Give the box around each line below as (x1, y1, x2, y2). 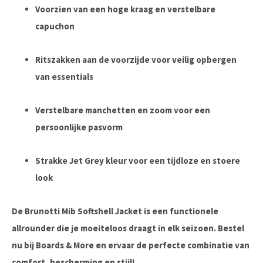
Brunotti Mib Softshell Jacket (25, 205, 142, 217)
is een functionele (142, 205, 218, 217)
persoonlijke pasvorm (35, 122, 123, 133)
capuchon (35, 21, 75, 32)
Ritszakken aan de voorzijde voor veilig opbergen (35, 54, 237, 65)
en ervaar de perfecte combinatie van (94, 240, 249, 251)
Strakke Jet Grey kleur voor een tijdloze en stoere (35, 155, 240, 166)
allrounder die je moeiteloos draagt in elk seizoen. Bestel (12, 222, 244, 234)
